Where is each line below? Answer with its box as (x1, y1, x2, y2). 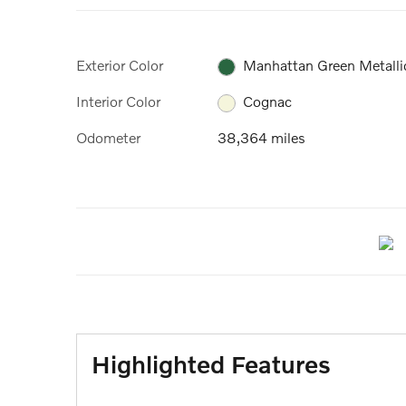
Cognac (243, 92, 293, 111)
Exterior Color (76, 55, 163, 73)
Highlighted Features (92, 349, 331, 378)
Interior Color (76, 92, 160, 110)
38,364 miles (217, 129, 305, 147)
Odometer (76, 129, 140, 147)
